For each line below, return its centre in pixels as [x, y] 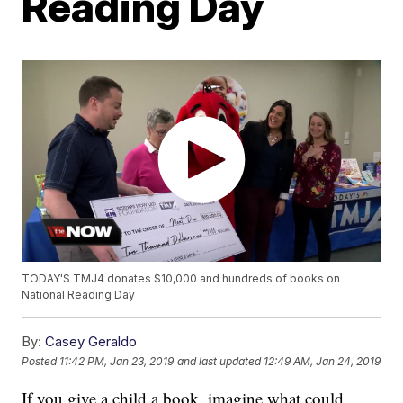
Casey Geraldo [91, 342]
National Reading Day [79, 295]
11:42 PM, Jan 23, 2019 [117, 361]
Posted [41, 361]
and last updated [219, 361]
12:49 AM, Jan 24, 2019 [322, 361]
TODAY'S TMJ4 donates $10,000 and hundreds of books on [181, 279]
